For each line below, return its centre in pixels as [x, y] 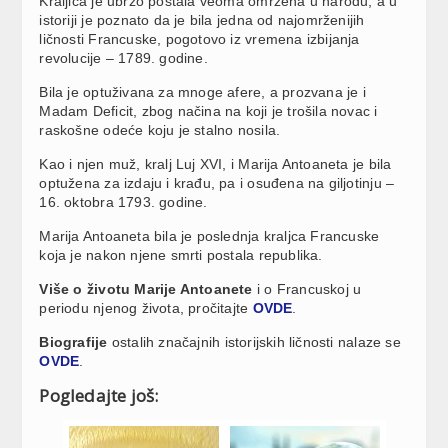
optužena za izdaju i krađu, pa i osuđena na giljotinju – [217, 182]
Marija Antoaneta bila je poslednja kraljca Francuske [209, 235]
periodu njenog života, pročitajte [146, 307]
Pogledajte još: [99, 395]
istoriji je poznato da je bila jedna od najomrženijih [202, 19]
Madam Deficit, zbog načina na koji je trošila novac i [208, 110]
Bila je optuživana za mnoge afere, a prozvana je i [202, 91]
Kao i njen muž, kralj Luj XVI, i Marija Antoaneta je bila [215, 163]
